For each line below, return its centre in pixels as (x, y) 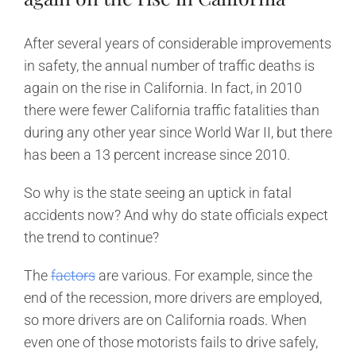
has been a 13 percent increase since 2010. (157, 154)
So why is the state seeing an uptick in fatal (158, 192)
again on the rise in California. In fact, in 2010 (163, 87)
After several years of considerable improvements (178, 43)
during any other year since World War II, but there (178, 132)
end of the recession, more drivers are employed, (173, 297)
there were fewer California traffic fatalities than (172, 110)
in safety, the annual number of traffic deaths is (169, 65)
